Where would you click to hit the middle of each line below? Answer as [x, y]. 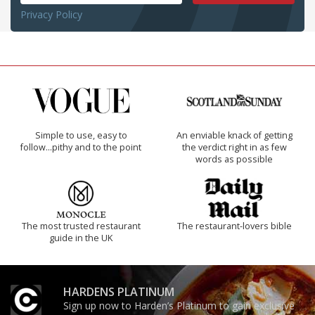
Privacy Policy [51, 15]
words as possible [234, 160]
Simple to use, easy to [81, 136]
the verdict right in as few [234, 148]
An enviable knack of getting [234, 136]
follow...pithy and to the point [81, 148]
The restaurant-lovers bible [234, 226]
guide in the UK [81, 238]
